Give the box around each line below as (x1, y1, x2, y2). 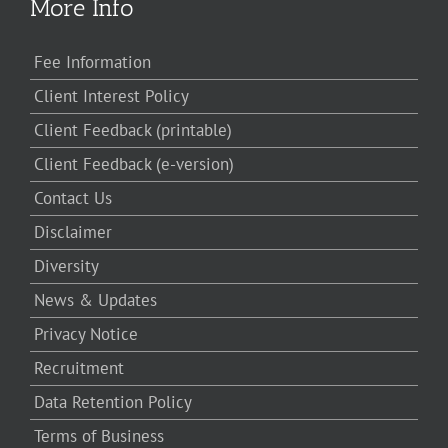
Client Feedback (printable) (34, 119, 232, 142)
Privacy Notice (34, 323, 138, 346)
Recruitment (34, 357, 124, 380)
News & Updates (34, 289, 157, 312)
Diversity (34, 255, 99, 278)
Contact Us (34, 187, 112, 210)
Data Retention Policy (34, 391, 192, 414)
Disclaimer (34, 221, 112, 244)
